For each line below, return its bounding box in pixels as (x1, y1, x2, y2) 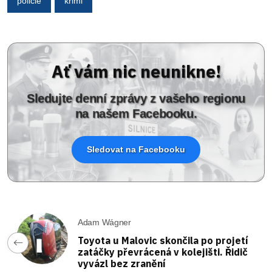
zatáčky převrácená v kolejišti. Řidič (78, 246, 248, 259)
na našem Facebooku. (75, 107, 197, 121)
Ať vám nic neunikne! (51, 60, 221, 83)
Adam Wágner (78, 217, 131, 228)
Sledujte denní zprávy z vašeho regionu (27, 92, 245, 106)
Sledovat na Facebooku (87, 144, 185, 155)
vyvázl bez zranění (78, 257, 166, 270)
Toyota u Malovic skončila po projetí (78, 234, 248, 247)
